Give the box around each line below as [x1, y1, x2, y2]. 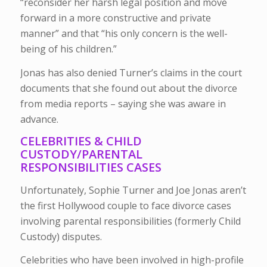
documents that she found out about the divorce [20, 81, 237, 95]
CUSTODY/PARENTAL [20, 146, 142, 163]
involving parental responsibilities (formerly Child [20, 214, 241, 228]
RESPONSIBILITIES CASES [20, 159, 162, 176]
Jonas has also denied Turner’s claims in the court [20, 66, 242, 79]
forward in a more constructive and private [20, 11, 211, 25]
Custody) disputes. [20, 229, 102, 243]
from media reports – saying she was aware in [20, 97, 226, 110]
